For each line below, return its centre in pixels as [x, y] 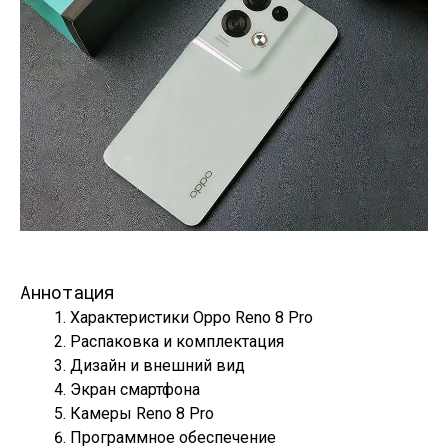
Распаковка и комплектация [177, 342]
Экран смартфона [135, 390]
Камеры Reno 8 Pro [142, 414]
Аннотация [67, 292]
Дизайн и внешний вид [157, 366]
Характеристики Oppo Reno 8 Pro [191, 318]
